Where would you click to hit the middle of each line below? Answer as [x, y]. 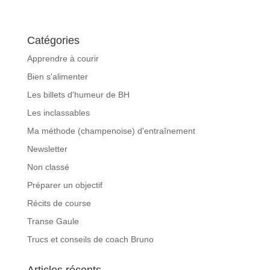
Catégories [53, 41]
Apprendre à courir [63, 59]
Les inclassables [58, 113]
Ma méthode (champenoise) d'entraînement [111, 131]
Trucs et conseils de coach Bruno [90, 240]
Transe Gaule [53, 221]
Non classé [48, 167]
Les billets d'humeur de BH [78, 95]
